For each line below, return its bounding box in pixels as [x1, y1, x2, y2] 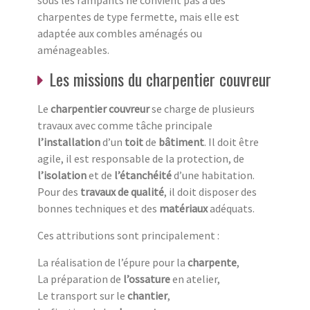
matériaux [159, 201, 208, 215]
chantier [127, 288, 167, 302]
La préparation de [37, 271, 123, 286]
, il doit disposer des [164, 184, 257, 199]
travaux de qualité [80, 184, 164, 199]
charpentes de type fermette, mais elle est [37, 9, 239, 24]
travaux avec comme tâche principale [37, 118, 212, 132]
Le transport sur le [37, 288, 127, 302]
